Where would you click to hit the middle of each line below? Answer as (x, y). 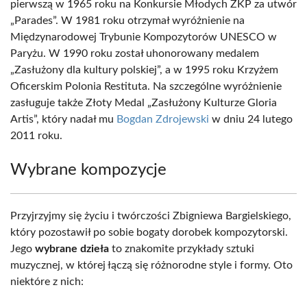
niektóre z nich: (47, 282)
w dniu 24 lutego (251, 119)
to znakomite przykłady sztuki (182, 249)
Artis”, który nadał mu (63, 119)
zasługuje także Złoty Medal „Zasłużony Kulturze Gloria (144, 103)
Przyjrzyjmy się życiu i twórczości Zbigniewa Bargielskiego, (151, 216)
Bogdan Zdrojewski (163, 119)
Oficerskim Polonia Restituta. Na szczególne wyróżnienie (146, 86)
